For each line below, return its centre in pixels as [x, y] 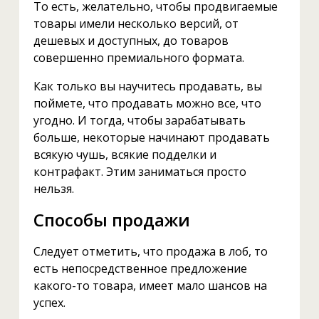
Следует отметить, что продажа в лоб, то [150, 251]
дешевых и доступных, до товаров [131, 41]
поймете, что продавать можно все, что [147, 104]
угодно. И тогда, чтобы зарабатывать [139, 121]
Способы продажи [111, 219]
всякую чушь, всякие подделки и [125, 155]
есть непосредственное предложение [140, 268]
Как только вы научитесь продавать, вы [147, 87]
